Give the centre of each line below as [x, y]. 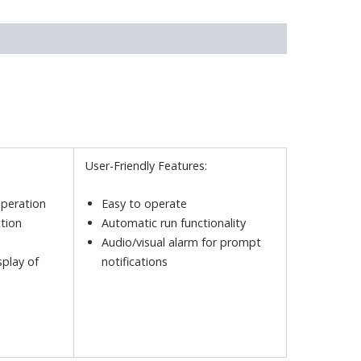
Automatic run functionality [174, 222]
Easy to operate [145, 203]
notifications [135, 261]
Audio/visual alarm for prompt [182, 242]
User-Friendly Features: [147, 165]
